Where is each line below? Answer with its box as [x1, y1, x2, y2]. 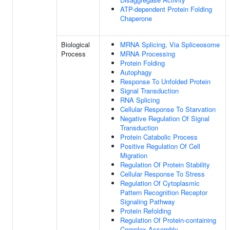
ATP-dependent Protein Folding [120, 4, 212, 14]
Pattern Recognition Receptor [120, 187, 207, 197]
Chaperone [120, 13, 152, 23]
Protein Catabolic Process [120, 132, 198, 142]
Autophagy [120, 67, 152, 77]
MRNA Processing [120, 49, 175, 59]
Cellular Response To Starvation [120, 104, 216, 114]
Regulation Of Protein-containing [120, 215, 216, 225]
